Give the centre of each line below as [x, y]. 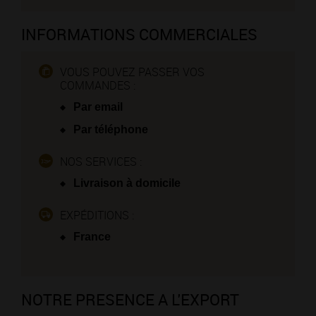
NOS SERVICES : [101, 162]
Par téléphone [109, 129]
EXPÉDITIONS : [97, 215]
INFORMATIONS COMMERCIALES [139, 34]
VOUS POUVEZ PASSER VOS [132, 72]
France [91, 237]
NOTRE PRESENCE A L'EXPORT [130, 299]
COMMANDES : [98, 85]
